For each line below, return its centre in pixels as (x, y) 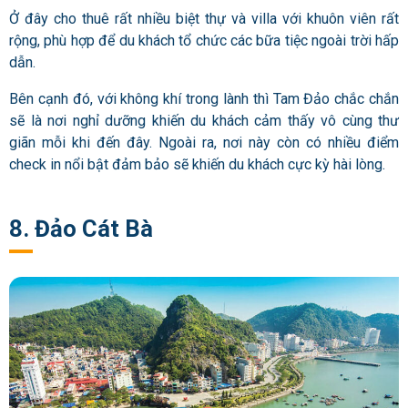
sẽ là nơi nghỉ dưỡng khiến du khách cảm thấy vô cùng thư (204, 120)
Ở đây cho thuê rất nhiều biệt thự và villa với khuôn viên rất (204, 18)
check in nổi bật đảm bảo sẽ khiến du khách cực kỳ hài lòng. (197, 164)
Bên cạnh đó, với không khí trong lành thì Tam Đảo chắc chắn (204, 98)
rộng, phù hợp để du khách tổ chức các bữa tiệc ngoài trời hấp (204, 40)
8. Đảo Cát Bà (81, 229)
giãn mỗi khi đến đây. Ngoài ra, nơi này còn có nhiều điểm (204, 142)
